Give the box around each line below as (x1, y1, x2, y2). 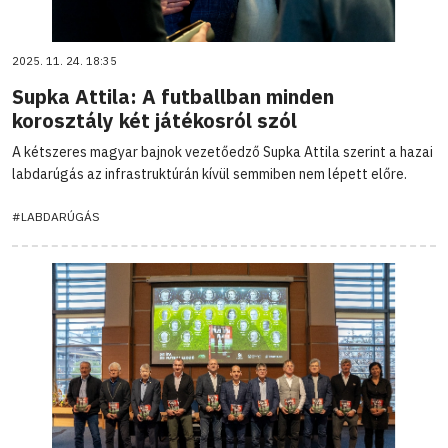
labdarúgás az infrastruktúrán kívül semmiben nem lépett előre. (12, 164, 407, 183)
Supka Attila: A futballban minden (12, 82, 334, 110)
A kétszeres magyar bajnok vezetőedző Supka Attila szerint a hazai (12, 142, 433, 161)
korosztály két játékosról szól (12, 106, 297, 134)
